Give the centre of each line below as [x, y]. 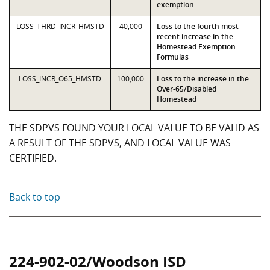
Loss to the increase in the [203, 79]
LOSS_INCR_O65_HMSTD [60, 79]
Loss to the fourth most [198, 26]
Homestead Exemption [196, 47]
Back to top [35, 197]
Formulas [173, 57]
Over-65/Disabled [187, 89]
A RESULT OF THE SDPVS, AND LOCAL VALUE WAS [120, 143]
